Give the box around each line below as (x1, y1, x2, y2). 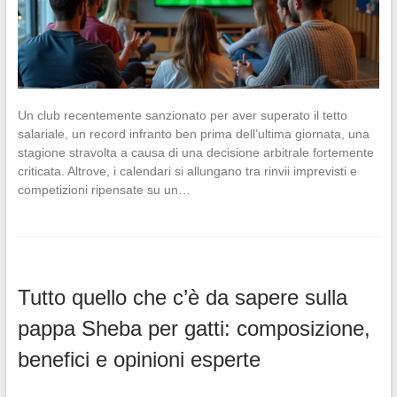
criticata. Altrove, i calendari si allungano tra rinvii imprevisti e (17, 164, 357, 179)
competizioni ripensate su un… (17, 183, 191, 198)
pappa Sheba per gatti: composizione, (17, 316, 370, 341)
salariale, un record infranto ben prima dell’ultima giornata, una (17, 127, 370, 142)
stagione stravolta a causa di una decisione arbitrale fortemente (17, 145, 374, 160)
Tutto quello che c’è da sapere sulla (17, 285, 347, 310)
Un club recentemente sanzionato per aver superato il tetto (17, 108, 347, 123)
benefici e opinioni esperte (17, 347, 261, 372)
